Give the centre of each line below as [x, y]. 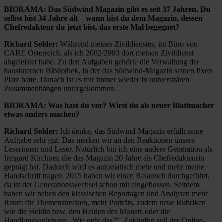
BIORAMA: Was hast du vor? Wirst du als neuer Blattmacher [109, 105]
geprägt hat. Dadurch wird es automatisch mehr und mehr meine [104, 166]
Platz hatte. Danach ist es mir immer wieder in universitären [97, 79]
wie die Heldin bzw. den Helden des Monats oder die [87, 211]
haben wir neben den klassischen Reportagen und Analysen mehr [106, 193]
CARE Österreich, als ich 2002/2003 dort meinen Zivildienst [99, 53]
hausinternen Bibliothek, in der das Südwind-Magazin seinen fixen [108, 70]
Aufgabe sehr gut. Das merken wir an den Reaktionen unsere [99, 140]
